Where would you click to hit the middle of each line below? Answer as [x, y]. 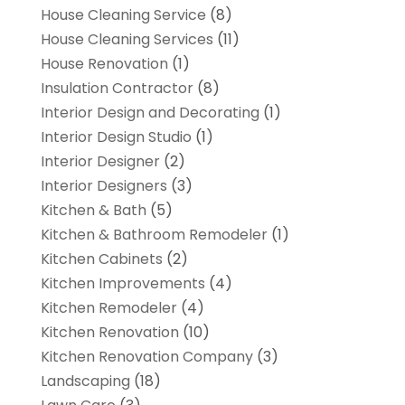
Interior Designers [104, 186]
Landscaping [85, 381]
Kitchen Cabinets [101, 259]
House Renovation [104, 64]
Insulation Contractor [117, 89]
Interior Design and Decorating [150, 113]
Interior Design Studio [116, 137]
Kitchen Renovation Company [146, 357]
